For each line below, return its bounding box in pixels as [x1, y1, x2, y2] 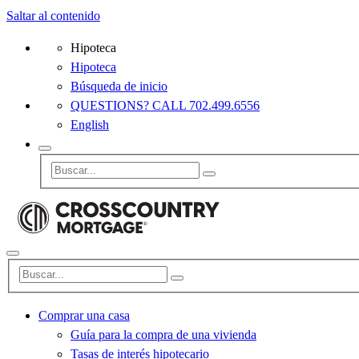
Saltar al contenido [6, 9, 100, 22]
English [71, 118, 109, 131]
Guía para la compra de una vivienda [71, 328, 256, 342]
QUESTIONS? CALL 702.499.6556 [71, 99, 260, 112]
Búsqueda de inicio [71, 79, 167, 93]
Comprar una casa [38, 309, 130, 323]
